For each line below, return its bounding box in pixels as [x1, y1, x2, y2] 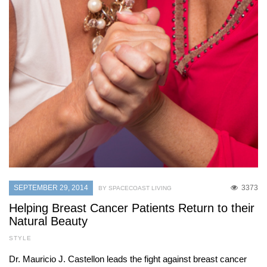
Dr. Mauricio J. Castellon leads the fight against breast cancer [9, 254, 247, 265]
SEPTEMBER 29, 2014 [14, 184, 88, 193]
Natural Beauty [9, 215, 88, 228]
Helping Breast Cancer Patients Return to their [9, 201, 254, 215]
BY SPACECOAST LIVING [98, 185, 172, 192]
